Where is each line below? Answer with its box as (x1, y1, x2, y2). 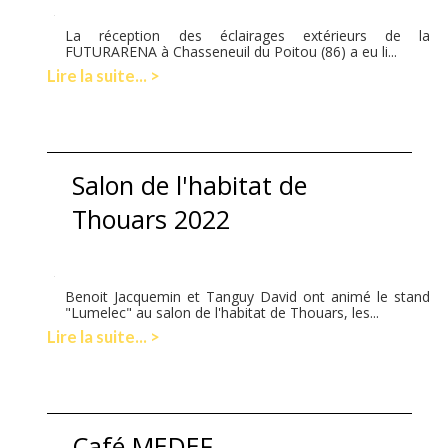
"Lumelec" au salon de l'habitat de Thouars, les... (65, 302, 380, 322)
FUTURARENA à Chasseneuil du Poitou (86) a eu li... (65, 41, 398, 61)
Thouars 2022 (72, 201, 231, 236)
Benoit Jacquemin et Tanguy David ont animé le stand (65, 286, 431, 306)
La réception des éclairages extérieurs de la (65, 25, 431, 45)
